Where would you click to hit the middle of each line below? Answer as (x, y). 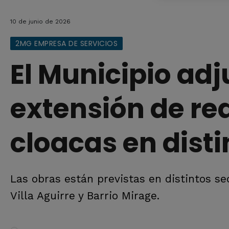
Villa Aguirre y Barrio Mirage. (85, 196)
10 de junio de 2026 (40, 21)
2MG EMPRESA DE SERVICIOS (66, 43)
